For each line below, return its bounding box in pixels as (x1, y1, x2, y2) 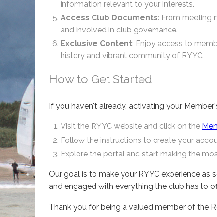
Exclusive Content (61, 38, 133, 48)
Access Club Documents (61, 13, 158, 22)
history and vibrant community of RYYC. (61, 50, 204, 60)
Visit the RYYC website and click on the (61, 122, 202, 131)
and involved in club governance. (61, 25, 178, 34)
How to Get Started (49, 72, 153, 86)
